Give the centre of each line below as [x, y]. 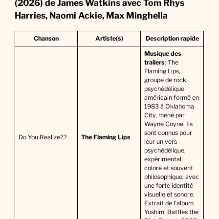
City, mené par [164, 115]
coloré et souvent [168, 168]
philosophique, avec [171, 176]
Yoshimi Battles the [171, 212]
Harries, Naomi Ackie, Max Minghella [91, 15]
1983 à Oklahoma [169, 106]
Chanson [46, 38]
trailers [154, 62]
